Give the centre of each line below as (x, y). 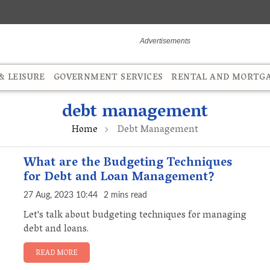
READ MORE (57, 254)
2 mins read (125, 196)
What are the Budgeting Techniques (128, 164)
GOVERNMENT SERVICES (108, 78)
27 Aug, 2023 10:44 (61, 196)
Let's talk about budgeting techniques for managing (135, 216)
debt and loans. (56, 230)
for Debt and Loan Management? (119, 178)
